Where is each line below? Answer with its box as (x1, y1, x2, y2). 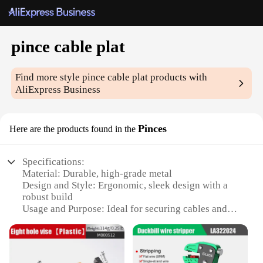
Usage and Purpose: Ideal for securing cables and (22, 203, 228, 215)
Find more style (15, 72, 83, 83)
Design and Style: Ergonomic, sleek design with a (22, 180, 228, 191)
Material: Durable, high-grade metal (22, 168, 173, 180)
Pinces (138, 123, 167, 135)
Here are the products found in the (9, 124, 136, 134)
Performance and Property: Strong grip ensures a (22, 227, 225, 238)
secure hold (22, 238, 71, 250)
